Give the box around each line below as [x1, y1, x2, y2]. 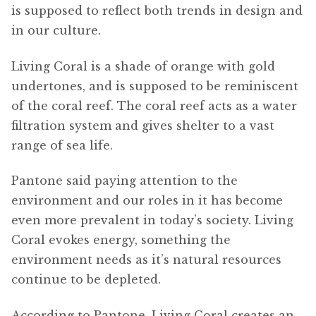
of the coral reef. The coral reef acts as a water [11, 98, 297, 113]
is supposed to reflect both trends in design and [11, 4, 303, 18]
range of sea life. [11, 138, 113, 152]
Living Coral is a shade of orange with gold [11, 59, 275, 73]
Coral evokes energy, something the [11, 233, 231, 248]
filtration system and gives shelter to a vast [11, 118, 274, 133]
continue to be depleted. [11, 272, 161, 287]
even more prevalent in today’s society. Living [11, 213, 293, 228]
